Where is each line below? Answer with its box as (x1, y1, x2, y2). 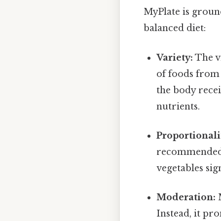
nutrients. (156, 101, 200, 112)
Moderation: (156, 192, 216, 203)
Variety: (156, 52, 193, 63)
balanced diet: (144, 23, 206, 34)
